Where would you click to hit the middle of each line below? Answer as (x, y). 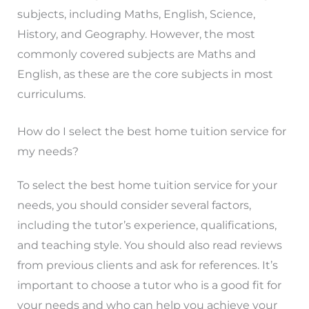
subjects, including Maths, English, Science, (136, 14)
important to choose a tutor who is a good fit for (149, 286)
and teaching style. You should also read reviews (149, 246)
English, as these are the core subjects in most (145, 74)
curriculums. (51, 94)
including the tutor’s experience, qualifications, (147, 226)
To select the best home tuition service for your (147, 186)
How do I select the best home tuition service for (151, 132)
